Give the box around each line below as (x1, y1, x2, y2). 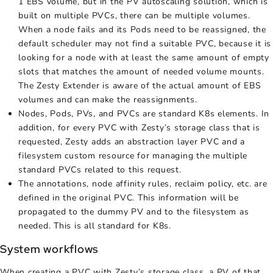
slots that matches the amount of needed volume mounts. (18, 65, 264, 77)
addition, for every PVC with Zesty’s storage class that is (18, 121, 260, 133)
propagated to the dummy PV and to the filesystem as (18, 205, 249, 218)
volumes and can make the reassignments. (18, 93, 197, 105)
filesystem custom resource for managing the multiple (18, 149, 247, 161)
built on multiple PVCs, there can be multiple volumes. (18, 9, 250, 21)
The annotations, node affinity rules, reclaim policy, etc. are (18, 177, 268, 190)
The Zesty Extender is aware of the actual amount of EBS (18, 79, 261, 91)
